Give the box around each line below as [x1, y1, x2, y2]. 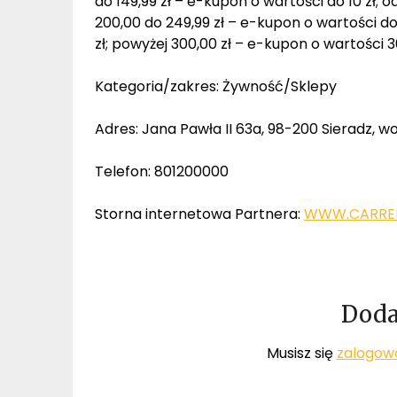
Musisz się [266, 343, 337, 363]
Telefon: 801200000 [95, 161, 229, 182]
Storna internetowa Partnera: [95, 204, 304, 224]
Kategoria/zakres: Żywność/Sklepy [95, 76, 337, 97]
